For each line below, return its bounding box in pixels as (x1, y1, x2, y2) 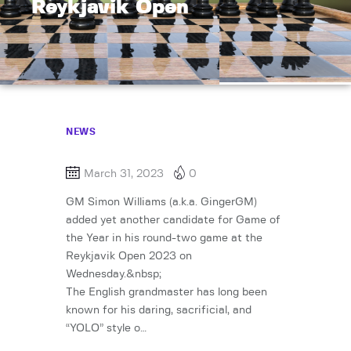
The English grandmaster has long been (66, 287, 267, 299)
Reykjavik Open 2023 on (66, 251, 192, 262)
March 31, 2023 (84, 168, 164, 179)
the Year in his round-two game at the (66, 233, 262, 244)
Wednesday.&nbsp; (66, 269, 161, 280)
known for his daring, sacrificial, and (66, 305, 251, 317)
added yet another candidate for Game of (66, 215, 280, 226)
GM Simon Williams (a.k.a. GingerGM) (66, 197, 257, 208)
